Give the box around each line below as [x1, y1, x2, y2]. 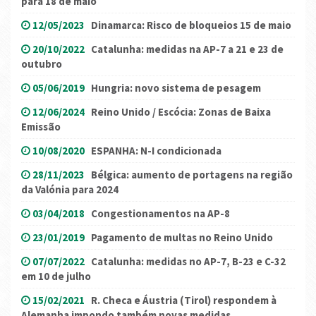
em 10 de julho [21, 269, 91, 284]
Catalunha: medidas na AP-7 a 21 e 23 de [91, 42, 284, 56]
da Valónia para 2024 [21, 183, 119, 197]
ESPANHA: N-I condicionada [91, 144, 221, 158]
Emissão [21, 120, 61, 134]
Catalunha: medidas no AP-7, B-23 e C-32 [91, 255, 286, 269]
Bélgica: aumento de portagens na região [91, 168, 293, 182]
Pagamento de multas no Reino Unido [91, 231, 273, 245]
